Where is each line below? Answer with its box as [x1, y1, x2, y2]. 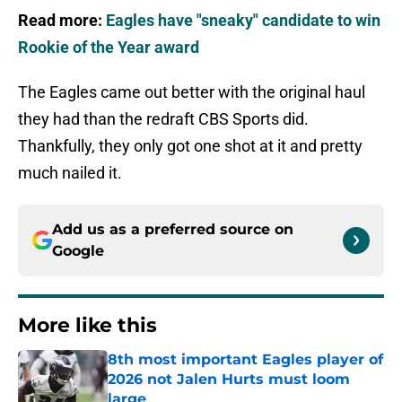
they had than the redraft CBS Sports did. [18, 109, 309, 129]
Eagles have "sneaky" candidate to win [106, 11, 380, 31]
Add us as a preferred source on [52, 221, 293, 239]
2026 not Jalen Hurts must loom [108, 371, 350, 389]
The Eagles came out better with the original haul [18, 83, 365, 102]
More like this [18, 313, 157, 338]
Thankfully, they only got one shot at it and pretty [18, 136, 363, 156]
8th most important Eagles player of [108, 351, 383, 369]
